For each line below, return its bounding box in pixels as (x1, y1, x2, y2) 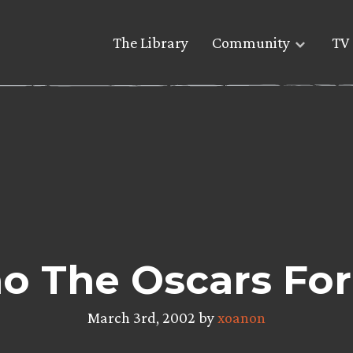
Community (212, 34, 290, 52)
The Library (113, 34, 188, 52)
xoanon (217, 308, 266, 326)
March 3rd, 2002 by (87, 308, 217, 326)
